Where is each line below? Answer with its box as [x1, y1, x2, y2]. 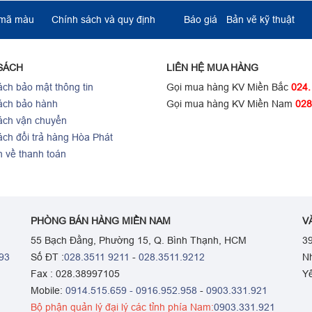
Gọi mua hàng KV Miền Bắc [166, 81, 291, 93]
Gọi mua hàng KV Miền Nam [166, 98, 295, 109]
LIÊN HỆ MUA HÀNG [166, 62, 258, 73]
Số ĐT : [31, 251, 64, 263]
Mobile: [31, 285, 63, 297]
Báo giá [184, 14, 217, 25]
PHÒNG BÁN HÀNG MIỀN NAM [31, 215, 171, 227]
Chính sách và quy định [52, 14, 155, 25]
